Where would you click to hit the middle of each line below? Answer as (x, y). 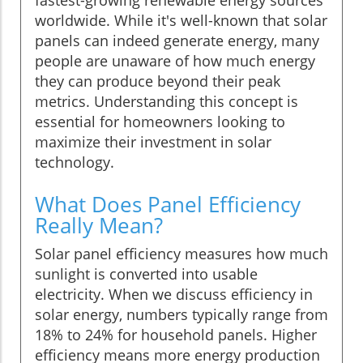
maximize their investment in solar (153, 141)
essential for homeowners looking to (160, 121)
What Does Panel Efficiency (168, 204)
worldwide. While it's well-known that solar (181, 20)
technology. (75, 162)
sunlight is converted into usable (146, 273)
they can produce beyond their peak (158, 81)
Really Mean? (99, 225)
